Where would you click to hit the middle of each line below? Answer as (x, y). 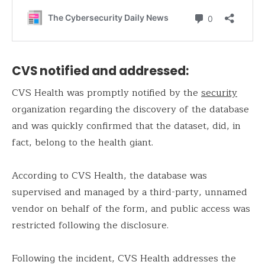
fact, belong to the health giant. (83, 143)
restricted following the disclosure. (90, 226)
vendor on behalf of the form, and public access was (131, 209)
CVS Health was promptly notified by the (106, 93)
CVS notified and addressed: (100, 71)
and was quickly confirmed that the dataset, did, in (126, 126)
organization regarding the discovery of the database (130, 110)
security (219, 93)
